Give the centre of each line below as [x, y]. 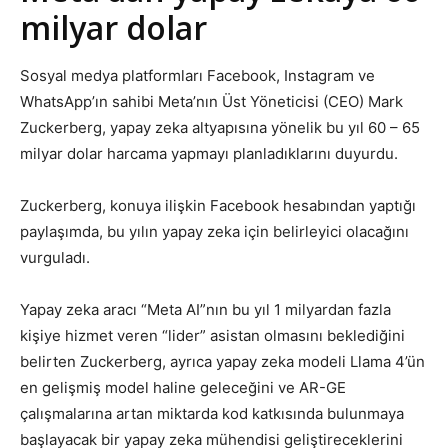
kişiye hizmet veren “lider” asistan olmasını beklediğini [212, 335]
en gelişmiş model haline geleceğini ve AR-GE [183, 387]
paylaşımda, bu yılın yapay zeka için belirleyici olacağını [214, 231]
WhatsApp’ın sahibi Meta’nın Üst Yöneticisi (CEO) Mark [211, 101]
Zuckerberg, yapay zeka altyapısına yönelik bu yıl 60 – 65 [220, 127]
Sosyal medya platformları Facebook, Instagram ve [197, 75]
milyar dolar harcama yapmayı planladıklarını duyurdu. [209, 153]
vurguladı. [55, 257]
